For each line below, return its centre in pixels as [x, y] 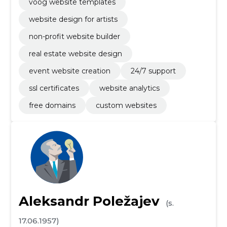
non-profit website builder [74, 36]
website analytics [129, 88]
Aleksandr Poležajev [89, 201]
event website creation [69, 71]
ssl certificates [54, 88]
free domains [52, 105]
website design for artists [73, 19]
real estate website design [75, 54]
